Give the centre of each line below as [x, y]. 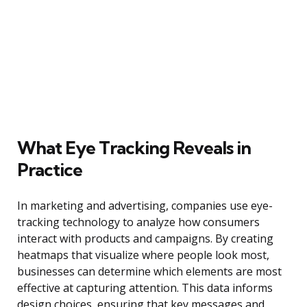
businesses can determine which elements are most [149, 271]
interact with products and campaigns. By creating [145, 238]
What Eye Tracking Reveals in [134, 147]
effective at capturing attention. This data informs [145, 287]
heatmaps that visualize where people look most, [143, 255]
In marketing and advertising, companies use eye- [145, 205]
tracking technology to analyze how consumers [138, 222]
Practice [50, 169]
